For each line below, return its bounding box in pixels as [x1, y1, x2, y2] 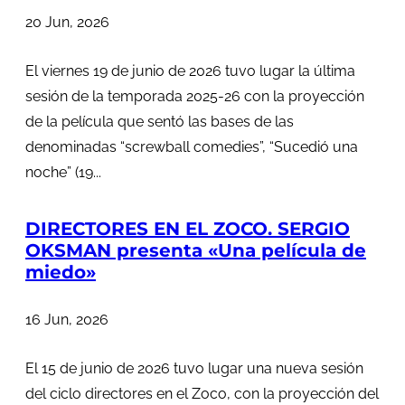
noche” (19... [25, 163, 101, 181]
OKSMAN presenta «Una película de [25, 240, 366, 262]
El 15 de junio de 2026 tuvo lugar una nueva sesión [25, 360, 363, 378]
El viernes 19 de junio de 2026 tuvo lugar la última [25, 61, 355, 80]
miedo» [25, 261, 96, 284]
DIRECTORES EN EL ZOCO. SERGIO [25, 218, 350, 240]
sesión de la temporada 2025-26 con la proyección [25, 87, 364, 105]
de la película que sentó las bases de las [25, 112, 294, 130]
